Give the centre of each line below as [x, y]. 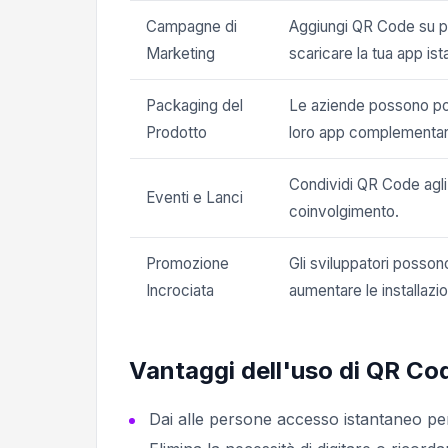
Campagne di [191, 26]
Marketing [180, 53]
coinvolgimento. [344, 211]
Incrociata [180, 290]
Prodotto [176, 132]
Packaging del [194, 105]
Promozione [187, 263]
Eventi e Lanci [194, 197]
